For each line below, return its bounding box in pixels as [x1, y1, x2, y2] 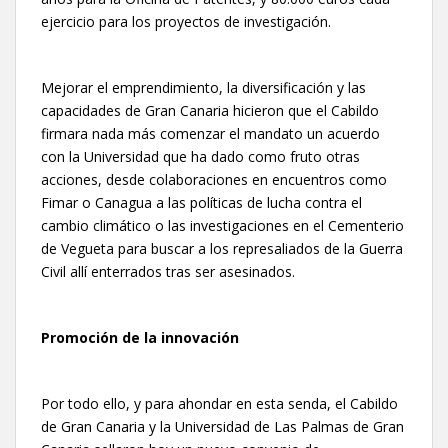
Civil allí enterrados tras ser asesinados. [41, 261, 295, 281]
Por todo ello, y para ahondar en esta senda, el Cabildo [41, 393, 398, 413]
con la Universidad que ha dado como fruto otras [41, 146, 360, 166]
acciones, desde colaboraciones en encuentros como [41, 169, 387, 189]
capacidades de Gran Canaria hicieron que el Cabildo [41, 100, 379, 120]
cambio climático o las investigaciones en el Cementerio [41, 215, 404, 235]
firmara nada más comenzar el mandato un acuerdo [41, 123, 380, 143]
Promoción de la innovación [41, 327, 239, 347]
